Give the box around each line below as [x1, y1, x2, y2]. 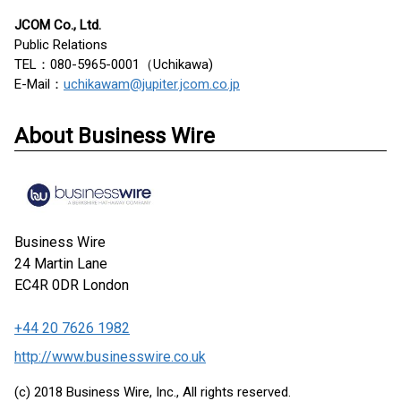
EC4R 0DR [14, 277, 79, 294]
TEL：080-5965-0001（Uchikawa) [14, 56, 213, 73]
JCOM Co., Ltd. [14, 17, 101, 34]
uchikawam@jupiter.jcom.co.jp [64, 76, 240, 93]
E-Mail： [14, 76, 64, 93]
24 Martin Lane [14, 255, 107, 273]
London [82, 277, 129, 294]
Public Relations [14, 37, 107, 54]
